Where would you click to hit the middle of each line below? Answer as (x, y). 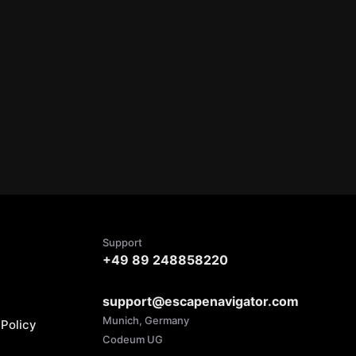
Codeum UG (132, 339)
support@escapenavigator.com (200, 301)
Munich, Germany (145, 320)
